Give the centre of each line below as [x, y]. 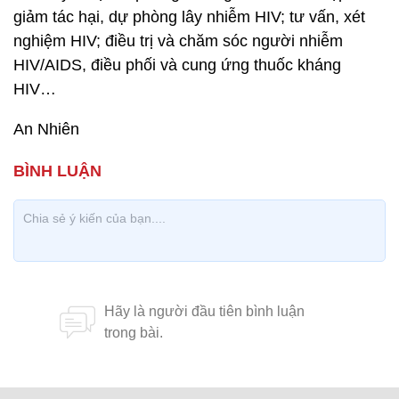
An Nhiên [46, 129]
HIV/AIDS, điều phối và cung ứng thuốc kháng [177, 65]
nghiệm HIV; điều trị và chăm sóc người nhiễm [178, 41]
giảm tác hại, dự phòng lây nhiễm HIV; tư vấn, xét [189, 17]
